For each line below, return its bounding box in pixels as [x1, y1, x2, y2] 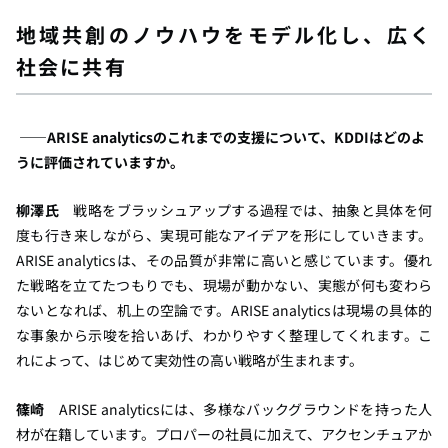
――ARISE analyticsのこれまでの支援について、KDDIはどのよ [19, 127, 425, 148]
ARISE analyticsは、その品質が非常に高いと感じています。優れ [16, 250, 432, 271]
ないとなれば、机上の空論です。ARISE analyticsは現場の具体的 [16, 300, 432, 321]
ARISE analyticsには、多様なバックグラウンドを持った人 [44, 399, 433, 420]
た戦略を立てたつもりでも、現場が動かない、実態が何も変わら [16, 275, 432, 296]
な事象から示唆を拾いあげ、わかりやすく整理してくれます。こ [16, 325, 432, 346]
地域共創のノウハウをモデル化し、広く [16, 20, 432, 50]
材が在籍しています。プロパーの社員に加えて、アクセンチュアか [16, 424, 432, 445]
